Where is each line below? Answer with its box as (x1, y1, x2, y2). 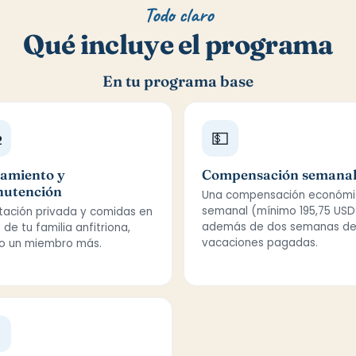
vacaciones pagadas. (202, 235, 318, 250)
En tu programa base (103, 72, 253, 91)
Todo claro (143, 2, 213, 28)
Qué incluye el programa (23, 28, 333, 61)
